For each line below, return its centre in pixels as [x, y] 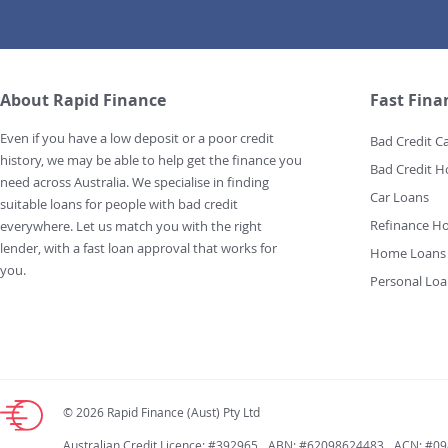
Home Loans [407, 253]
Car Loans [399, 197]
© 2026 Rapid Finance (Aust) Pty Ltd [161, 412]
